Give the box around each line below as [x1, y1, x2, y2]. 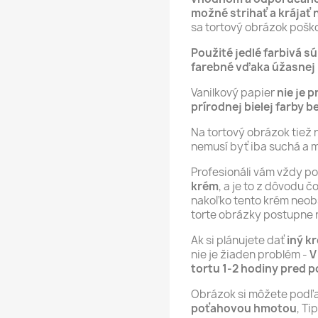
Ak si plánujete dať [191, 232, 287, 248]
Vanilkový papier [191, 84, 277, 100]
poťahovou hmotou [191, 300, 297, 316]
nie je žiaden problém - [191, 246, 307, 262]
